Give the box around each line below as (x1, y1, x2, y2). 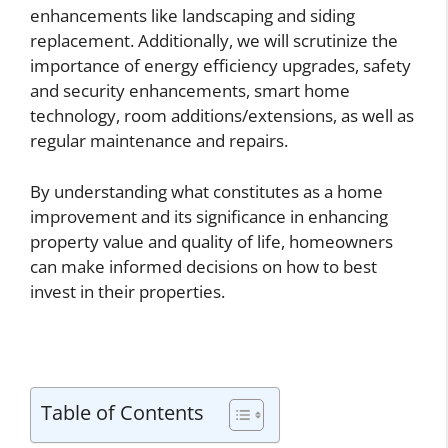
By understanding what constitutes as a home (30, 179, 383, 203)
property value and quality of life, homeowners (30, 229, 393, 253)
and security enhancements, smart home (30, 79, 350, 103)
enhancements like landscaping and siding (30, 4, 355, 28)
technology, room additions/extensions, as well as (30, 104, 414, 128)
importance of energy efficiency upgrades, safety (30, 54, 411, 78)
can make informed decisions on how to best (30, 254, 377, 278)
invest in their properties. (30, 279, 225, 303)
